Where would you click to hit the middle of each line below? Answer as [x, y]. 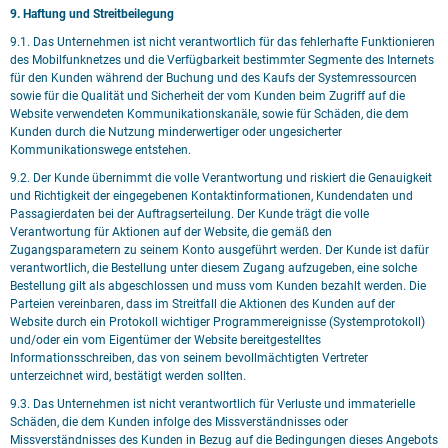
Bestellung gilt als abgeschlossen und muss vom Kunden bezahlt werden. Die [218, 286]
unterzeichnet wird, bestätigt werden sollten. [128, 376]
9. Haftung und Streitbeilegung [92, 14]
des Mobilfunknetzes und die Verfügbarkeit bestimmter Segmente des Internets [222, 60]
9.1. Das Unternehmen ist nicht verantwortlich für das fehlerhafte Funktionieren [222, 42]
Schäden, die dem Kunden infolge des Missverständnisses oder [179, 422]
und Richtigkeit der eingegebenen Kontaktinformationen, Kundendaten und [211, 196]
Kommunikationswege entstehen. [100, 150]
